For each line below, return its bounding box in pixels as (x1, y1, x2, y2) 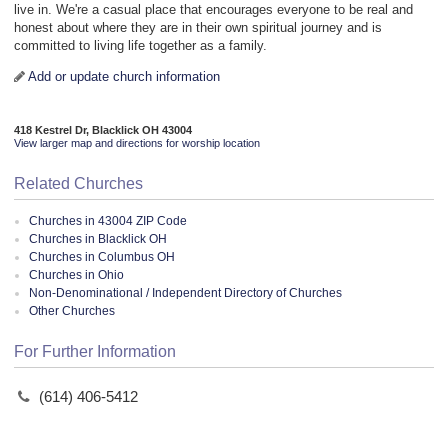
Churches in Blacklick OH (29, 231, 167, 246)
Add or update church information (28, 69, 220, 85)
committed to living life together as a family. (14, 38, 267, 54)
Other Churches (29, 303, 115, 318)
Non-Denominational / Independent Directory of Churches (29, 285, 342, 300)
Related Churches (14, 174, 143, 192)
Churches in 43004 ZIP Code (29, 213, 187, 228)
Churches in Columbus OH (29, 249, 175, 264)
